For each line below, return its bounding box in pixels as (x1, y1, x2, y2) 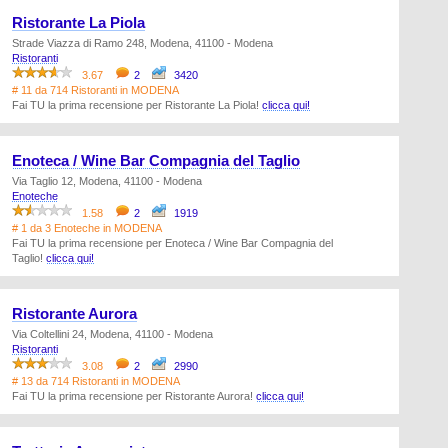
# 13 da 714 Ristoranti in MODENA (12, 375, 180, 387)
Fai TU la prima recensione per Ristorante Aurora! (12, 390, 256, 402)
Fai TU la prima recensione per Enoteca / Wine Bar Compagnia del (12, 237, 333, 249)
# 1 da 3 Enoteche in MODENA (12, 222, 162, 234)
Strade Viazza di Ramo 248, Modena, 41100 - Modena (12, 37, 273, 49)
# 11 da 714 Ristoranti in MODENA (12, 84, 179, 96)
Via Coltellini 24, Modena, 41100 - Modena (12, 328, 213, 340)
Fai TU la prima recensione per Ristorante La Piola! (12, 99, 262, 111)
